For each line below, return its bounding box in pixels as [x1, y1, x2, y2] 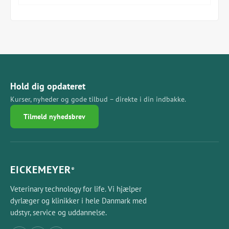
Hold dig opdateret [10, 80, 85, 92]
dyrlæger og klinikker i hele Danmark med [10, 196, 147, 205]
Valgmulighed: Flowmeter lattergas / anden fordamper [18, 39, 209, 50]
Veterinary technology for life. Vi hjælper [10, 184, 142, 194]
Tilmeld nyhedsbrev [24, 112, 85, 121]
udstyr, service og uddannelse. [10, 208, 107, 217]
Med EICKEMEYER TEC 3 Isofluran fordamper [18, 20, 176, 31]
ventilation [18, 2, 56, 12]
